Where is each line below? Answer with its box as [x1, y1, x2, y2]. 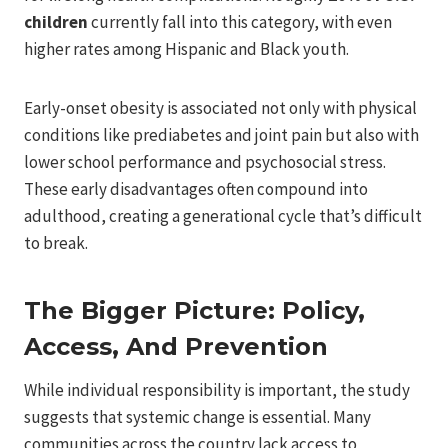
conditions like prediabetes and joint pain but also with [24, 123, 419, 146]
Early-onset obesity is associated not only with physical [24, 96, 417, 119]
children [24, 10, 88, 33]
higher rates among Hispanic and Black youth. [24, 37, 349, 60]
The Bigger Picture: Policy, [24, 295, 365, 325]
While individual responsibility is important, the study [24, 378, 410, 401]
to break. [24, 231, 88, 254]
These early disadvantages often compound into [24, 177, 368, 200]
